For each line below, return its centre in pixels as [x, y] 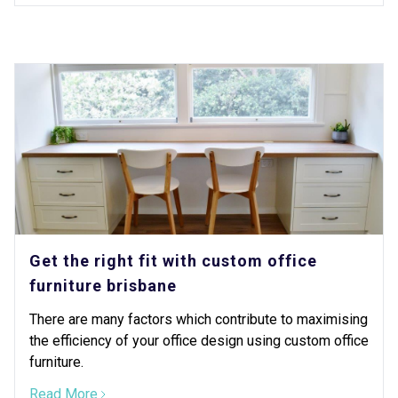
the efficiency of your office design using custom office [199, 341]
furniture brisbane [103, 286]
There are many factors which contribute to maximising [199, 319]
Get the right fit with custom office [173, 261]
